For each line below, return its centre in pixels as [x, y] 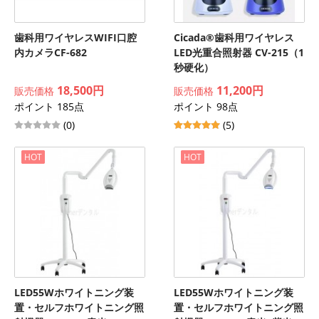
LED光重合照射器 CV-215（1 [239, 52]
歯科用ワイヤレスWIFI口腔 [75, 37]
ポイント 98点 [206, 106]
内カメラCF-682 [51, 52]
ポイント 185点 [49, 106]
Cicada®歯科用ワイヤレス [234, 37]
